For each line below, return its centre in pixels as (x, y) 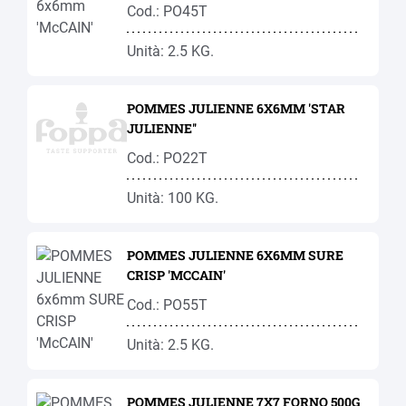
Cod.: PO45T (167, 11)
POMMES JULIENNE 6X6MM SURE (235, 255)
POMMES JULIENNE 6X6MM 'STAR (236, 108)
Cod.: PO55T (167, 305)
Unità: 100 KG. (173, 198)
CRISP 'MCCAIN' (176, 275)
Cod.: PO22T (167, 158)
